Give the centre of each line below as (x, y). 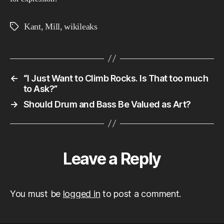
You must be (36, 193)
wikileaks (81, 26)
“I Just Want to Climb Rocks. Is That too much (116, 78)
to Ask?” (40, 88)
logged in (81, 193)
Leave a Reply (112, 158)
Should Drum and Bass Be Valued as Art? (107, 104)
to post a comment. (141, 193)
